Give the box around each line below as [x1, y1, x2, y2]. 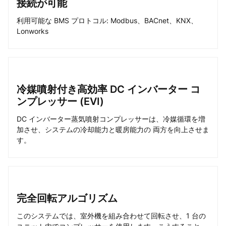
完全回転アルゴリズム [17, 192, 118, 204]
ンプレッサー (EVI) [17, 95, 104, 107]
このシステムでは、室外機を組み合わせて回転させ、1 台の [17, 211, 206, 220]
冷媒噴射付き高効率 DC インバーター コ [17, 83, 200, 95]
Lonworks [17, 27, 48, 35]
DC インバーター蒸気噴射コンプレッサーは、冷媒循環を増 [17, 115, 205, 123]
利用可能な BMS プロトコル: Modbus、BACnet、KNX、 [17, 16, 198, 25]
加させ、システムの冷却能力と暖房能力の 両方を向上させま [17, 125, 209, 134]
